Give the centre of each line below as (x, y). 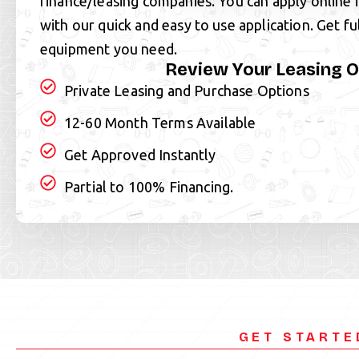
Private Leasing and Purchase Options (187, 91)
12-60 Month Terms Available (160, 123)
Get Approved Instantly (140, 155)
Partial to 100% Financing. (149, 187)
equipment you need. (109, 49)
